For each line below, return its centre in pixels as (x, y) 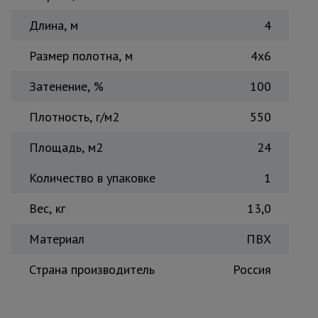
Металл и (170, 77)
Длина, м (54, 25)
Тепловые (170, 15)
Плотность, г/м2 (74, 117)
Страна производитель (92, 269)
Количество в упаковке (92, 178)
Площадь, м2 (66, 147)
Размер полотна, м (81, 56)
